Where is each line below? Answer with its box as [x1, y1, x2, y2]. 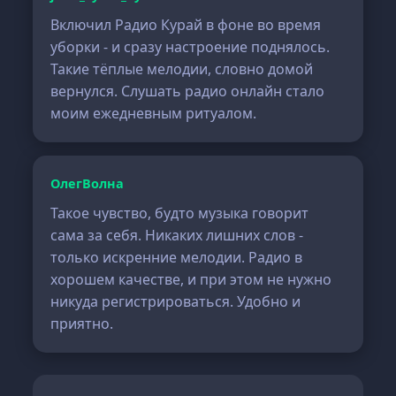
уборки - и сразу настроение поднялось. [50, 37, 331, 57]
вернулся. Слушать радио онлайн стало [50, 81, 325, 101]
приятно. [50, 314, 114, 333]
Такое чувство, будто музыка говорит [50, 203, 309, 223]
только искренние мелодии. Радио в [50, 247, 303, 267]
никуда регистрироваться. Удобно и [50, 292, 301, 311]
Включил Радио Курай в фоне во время [50, 15, 322, 34]
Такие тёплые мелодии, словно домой [50, 59, 314, 79]
